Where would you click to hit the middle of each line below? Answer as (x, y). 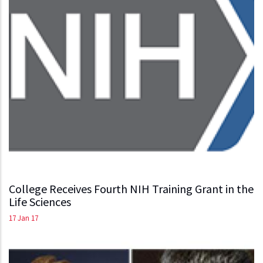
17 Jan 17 (23, 218)
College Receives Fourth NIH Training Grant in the (131, 188)
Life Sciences (40, 201)
